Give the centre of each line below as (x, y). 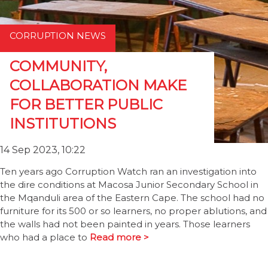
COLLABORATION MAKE (98, 85)
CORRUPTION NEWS (58, 36)
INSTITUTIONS (63, 124)
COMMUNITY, (58, 66)
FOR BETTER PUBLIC (86, 104)
